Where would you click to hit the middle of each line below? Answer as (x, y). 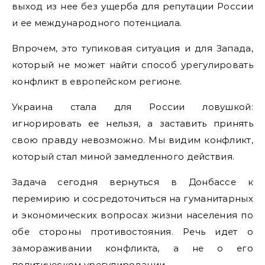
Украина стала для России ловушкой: (132, 107)
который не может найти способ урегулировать (132, 65)
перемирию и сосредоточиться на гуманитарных (132, 198)
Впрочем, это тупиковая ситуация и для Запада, (132, 48)
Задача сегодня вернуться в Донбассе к (132, 182)
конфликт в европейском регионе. (97, 81)
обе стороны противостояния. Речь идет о (132, 232)
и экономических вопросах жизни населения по (132, 215)
